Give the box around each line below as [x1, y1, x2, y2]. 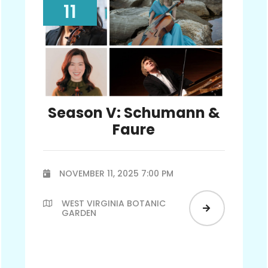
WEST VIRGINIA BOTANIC [62, 197, 166, 209]
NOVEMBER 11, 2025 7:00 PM [59, 167, 174, 179]
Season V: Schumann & [47, 102, 220, 123]
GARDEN [62, 206, 97, 219]
